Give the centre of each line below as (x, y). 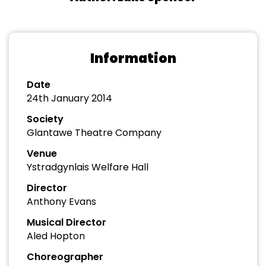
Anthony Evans (61, 202)
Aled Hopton (56, 236)
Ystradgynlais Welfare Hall (88, 167)
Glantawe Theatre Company (94, 133)
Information (133, 58)
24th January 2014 (69, 98)
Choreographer (65, 257)
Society (45, 119)
